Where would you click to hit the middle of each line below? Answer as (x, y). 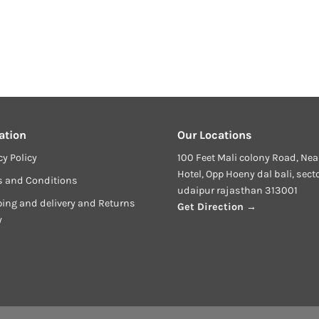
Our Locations (215, 135)
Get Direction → (217, 207)
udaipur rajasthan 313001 (237, 191)
